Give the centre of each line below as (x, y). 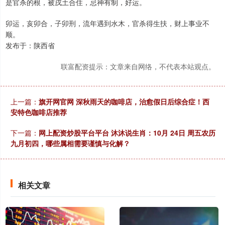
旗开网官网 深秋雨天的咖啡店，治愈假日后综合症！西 (124, 101)
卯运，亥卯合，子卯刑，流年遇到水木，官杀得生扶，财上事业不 (107, 23)
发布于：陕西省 (30, 45)
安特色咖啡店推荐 (39, 112)
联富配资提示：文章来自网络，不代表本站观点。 (138, 66)
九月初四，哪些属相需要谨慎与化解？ (70, 143)
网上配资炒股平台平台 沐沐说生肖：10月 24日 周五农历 (127, 132)
